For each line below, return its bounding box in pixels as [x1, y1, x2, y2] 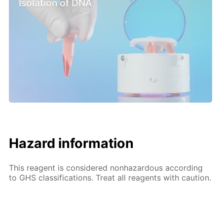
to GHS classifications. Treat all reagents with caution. [9, 172, 212, 183]
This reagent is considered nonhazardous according [9, 162, 203, 173]
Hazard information [9, 135, 134, 152]
